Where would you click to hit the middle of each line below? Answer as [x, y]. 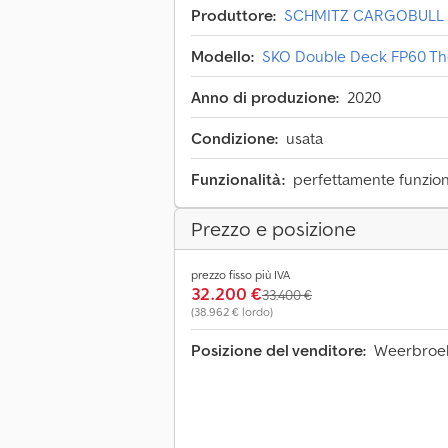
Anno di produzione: [265, 97]
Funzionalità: [238, 179]
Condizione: [234, 138]
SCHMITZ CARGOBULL [364, 15]
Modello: [222, 56]
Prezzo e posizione [273, 229]
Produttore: [233, 15]
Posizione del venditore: [278, 350]
